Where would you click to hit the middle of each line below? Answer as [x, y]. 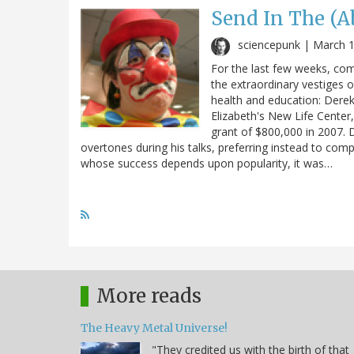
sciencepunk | [275, 44]
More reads [149, 296]
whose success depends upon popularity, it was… [207, 163]
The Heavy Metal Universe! [154, 328]
